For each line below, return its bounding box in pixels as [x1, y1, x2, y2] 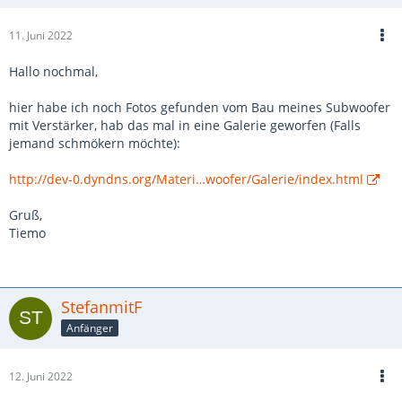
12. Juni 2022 [9, 369, 73, 384]
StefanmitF [61, 296, 142, 318]
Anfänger [66, 319, 113, 336]
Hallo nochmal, [9, 63, 98, 80]
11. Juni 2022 [9, 28, 73, 43]
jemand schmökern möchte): [9, 135, 180, 152]
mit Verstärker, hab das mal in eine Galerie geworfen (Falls [9, 117, 361, 134]
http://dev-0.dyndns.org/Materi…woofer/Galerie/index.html [9, 170, 363, 188]
